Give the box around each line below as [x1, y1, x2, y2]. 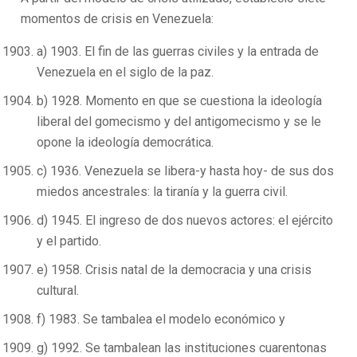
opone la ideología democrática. [37, 135, 214, 150]
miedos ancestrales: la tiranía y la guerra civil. [37, 184, 288, 199]
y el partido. [37, 233, 102, 249]
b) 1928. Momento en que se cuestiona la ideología [37, 93, 323, 108]
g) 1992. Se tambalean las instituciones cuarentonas [37, 340, 328, 355]
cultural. [37, 283, 80, 298]
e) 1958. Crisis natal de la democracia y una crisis [37, 262, 312, 277]
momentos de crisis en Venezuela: [21, 11, 214, 26]
